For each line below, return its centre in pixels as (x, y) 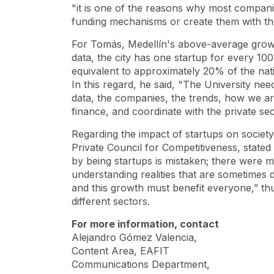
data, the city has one (123, 57)
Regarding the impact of (128, 134)
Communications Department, (142, 264)
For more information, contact (146, 224)
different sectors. (112, 201)
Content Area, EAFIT (122, 251)
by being (93, 161)
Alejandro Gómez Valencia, (136, 237)
